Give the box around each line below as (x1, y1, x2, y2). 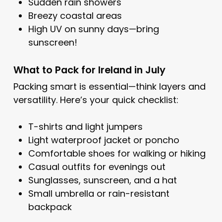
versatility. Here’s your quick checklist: (13, 94, 178, 107)
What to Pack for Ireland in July (13, 63, 166, 77)
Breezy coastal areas (28, 9, 122, 22)
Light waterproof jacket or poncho (28, 134, 179, 147)
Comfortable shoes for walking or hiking (28, 147, 206, 160)
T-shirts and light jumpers (28, 120, 143, 133)
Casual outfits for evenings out (28, 161, 166, 173)
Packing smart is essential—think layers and (13, 80, 206, 93)
